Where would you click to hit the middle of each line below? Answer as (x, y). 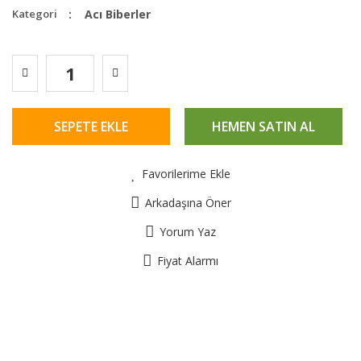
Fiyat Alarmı (188, 261)
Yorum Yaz (188, 232)
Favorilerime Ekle (186, 174)
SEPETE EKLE (91, 127)
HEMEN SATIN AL (263, 127)
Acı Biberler (118, 14)
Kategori (35, 14)
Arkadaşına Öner (188, 203)
